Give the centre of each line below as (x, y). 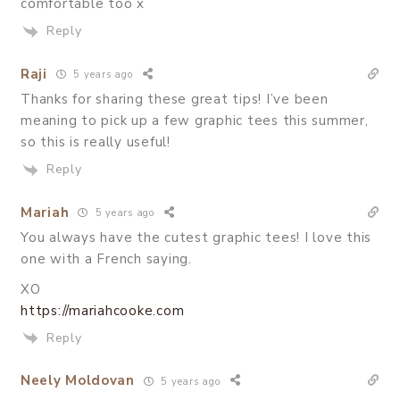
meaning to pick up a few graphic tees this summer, (195, 120)
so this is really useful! (96, 142)
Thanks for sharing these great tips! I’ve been (175, 99)
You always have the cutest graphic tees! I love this (196, 237)
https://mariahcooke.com (103, 310)
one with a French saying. (106, 258)
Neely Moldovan (78, 381)
